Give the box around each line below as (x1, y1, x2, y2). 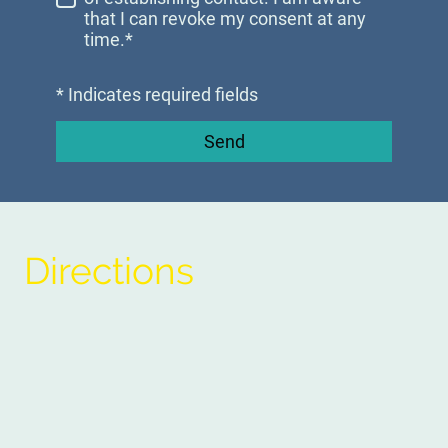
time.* (84, 29, 133, 51)
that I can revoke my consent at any (84, 8, 366, 30)
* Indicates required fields (56, 84, 258, 106)
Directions (24, 248, 194, 293)
